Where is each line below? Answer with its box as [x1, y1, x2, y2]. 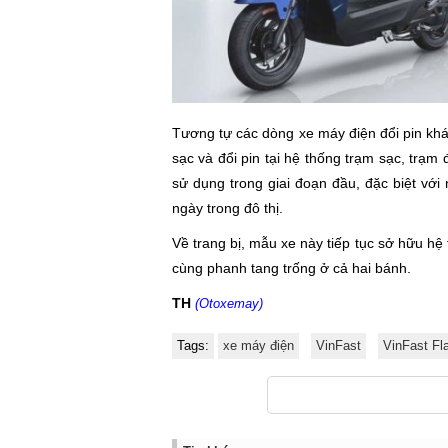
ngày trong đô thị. [172, 200, 283, 216]
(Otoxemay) [195, 296, 263, 311]
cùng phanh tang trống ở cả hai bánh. [172, 260, 411, 276]
